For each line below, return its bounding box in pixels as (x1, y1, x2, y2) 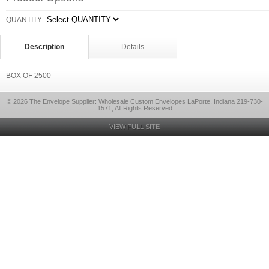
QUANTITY (6, 16, 42, 24)
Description (24, 43, 64, 51)
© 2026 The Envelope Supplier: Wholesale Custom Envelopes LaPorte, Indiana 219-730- (6, 98, 263, 105)
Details (121, 43, 145, 51)
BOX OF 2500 (6, 71, 51, 80)
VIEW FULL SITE (109, 123, 160, 130)
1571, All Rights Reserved (97, 104, 172, 112)
